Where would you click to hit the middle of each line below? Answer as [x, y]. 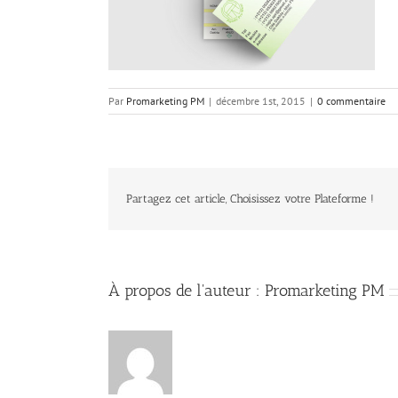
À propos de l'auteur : [187, 291]
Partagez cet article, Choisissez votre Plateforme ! [250, 199]
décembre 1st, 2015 [261, 101]
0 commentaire [351, 101]
